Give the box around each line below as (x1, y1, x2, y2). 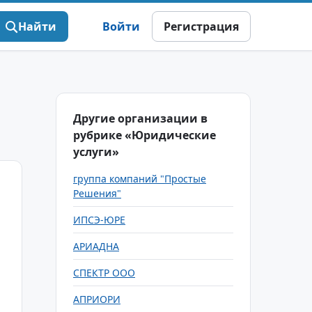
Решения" (73, 187, 121, 200)
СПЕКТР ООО (73, 266, 135, 279)
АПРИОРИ (73, 292, 120, 306)
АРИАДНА (73, 240, 119, 253)
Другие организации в (73, 111, 208, 126)
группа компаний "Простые (73, 172, 206, 185)
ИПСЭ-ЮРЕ (73, 213, 125, 226)
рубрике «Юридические (73, 127, 216, 143)
